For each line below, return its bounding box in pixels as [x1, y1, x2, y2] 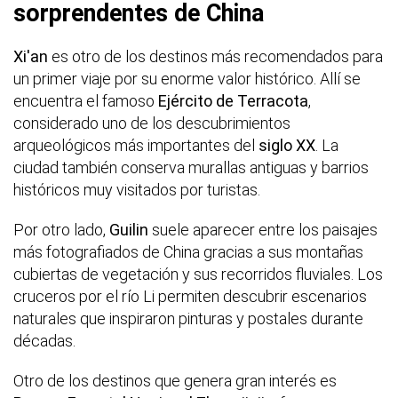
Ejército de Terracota [158, 92, 308, 111]
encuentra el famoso [13, 92, 158, 111]
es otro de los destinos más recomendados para [48, 47, 383, 67]
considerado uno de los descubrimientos [13, 114, 291, 133]
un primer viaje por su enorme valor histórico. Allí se [13, 69, 361, 89]
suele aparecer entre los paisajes [152, 220, 378, 240]
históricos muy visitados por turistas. [13, 180, 260, 200]
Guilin [109, 220, 152, 240]
